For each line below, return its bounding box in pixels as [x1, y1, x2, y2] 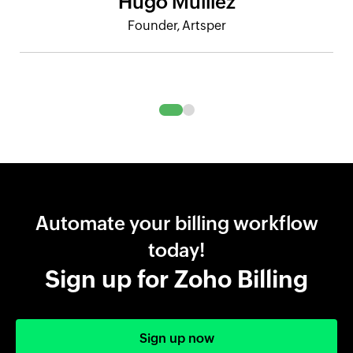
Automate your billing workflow [35, 212, 318, 234]
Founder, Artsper [127, 17, 226, 33]
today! [147, 239, 206, 261]
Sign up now [139, 330, 214, 346]
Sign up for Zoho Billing [45, 265, 308, 293]
